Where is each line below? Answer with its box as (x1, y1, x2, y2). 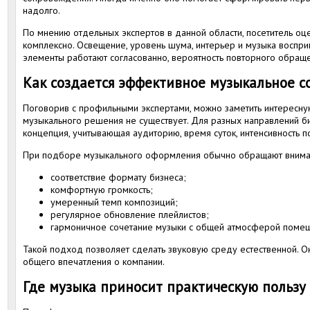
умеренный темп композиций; (51, 196, 178, 208)
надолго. (23, 4, 60, 17)
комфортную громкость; (51, 183, 153, 196)
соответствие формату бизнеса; (51, 171, 186, 183)
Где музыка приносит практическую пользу (23, 277, 306, 296)
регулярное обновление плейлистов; (51, 208, 209, 221)
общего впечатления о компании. (23, 255, 165, 268)
